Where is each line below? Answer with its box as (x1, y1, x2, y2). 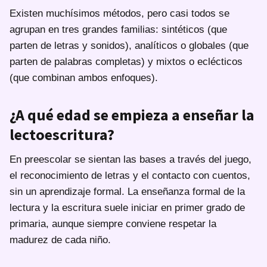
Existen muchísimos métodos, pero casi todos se (10, 7, 229, 19)
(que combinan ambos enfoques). (10, 72, 158, 83)
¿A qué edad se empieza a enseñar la (10, 104, 254, 125)
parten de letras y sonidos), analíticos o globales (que (10, 39, 249, 51)
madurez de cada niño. (10, 234, 111, 246)
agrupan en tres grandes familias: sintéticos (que (10, 23, 227, 35)
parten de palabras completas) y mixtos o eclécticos (10, 55, 243, 67)
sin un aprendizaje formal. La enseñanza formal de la (10, 185, 245, 197)
